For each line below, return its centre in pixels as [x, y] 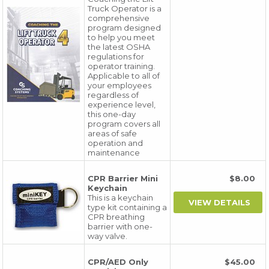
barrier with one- [120, 226]
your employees [120, 85]
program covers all [124, 124]
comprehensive [119, 18]
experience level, [122, 104]
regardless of [113, 95]
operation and [116, 143]
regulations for [116, 56]
